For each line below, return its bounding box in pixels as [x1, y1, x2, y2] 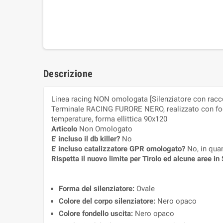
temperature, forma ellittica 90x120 [51, 114, 167, 124]
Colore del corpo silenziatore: [59, 197, 157, 206]
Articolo [51, 124, 79, 134]
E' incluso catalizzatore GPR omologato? [51, 144, 187, 154]
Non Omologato [79, 124, 132, 134]
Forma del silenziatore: [59, 184, 136, 194]
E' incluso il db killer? [51, 134, 122, 144]
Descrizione [43, 68, 93, 80]
